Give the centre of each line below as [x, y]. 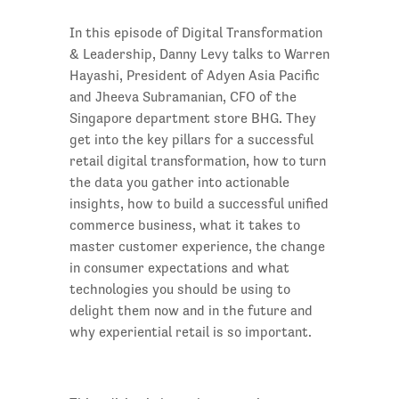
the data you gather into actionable [179, 183]
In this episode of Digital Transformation [195, 33]
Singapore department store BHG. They [192, 118]
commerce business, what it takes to [184, 225]
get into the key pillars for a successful [191, 140]
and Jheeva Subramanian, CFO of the [183, 97]
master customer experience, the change [197, 247]
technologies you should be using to [179, 289]
